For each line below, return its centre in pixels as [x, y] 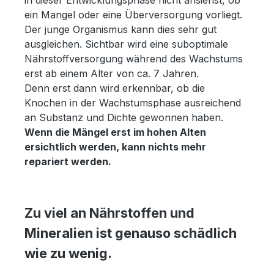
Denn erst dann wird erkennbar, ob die [115, 88]
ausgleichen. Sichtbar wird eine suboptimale [126, 44]
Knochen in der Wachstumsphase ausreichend [133, 102]
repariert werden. [68, 161]
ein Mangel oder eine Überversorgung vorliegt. [133, 14]
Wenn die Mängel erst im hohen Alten [115, 132]
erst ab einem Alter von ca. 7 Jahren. [112, 73]
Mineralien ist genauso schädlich [131, 233]
